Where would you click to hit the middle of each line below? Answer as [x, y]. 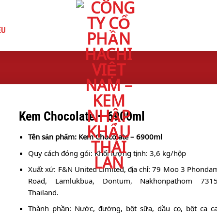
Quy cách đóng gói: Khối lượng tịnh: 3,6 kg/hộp [107, 153]
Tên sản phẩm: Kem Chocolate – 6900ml [95, 137]
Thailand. [44, 192]
